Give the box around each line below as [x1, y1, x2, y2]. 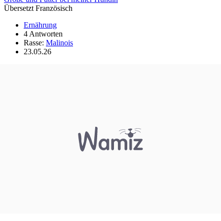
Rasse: [24, 38, 46, 47]
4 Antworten [24, 29, 63, 38]
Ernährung [24, 20, 57, 29]
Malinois [46, 38, 73, 47]
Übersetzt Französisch [4, 3, 73, 12]
